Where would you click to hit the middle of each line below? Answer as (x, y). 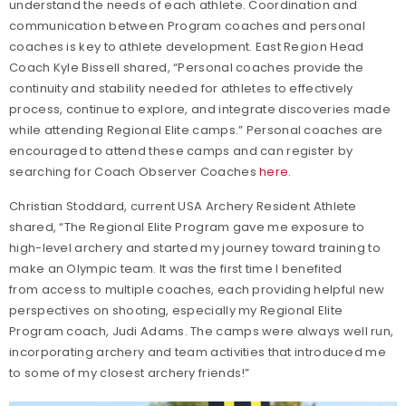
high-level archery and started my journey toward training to (195, 247)
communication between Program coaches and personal (187, 25)
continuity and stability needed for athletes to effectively (181, 88)
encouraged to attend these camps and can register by (181, 150)
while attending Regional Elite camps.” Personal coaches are (196, 130)
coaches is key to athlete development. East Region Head (187, 46)
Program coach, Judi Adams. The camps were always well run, (202, 331)
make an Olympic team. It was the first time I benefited (176, 268)
